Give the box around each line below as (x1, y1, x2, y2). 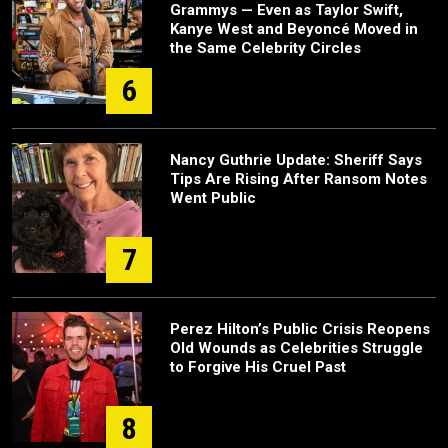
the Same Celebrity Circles (170, 39, 361, 58)
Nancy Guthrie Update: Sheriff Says (170, 151, 422, 170)
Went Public (170, 189, 256, 208)
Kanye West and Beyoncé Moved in (170, 20, 418, 39)
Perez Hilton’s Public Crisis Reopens (170, 320, 430, 339)
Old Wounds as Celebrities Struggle (170, 339, 423, 358)
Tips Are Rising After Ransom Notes (170, 170, 427, 189)
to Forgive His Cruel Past (170, 358, 346, 377)
